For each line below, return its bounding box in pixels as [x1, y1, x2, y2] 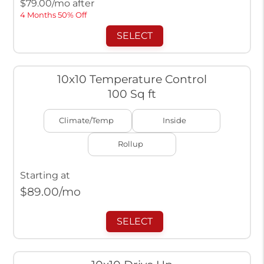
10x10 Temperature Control [57, 72, 207, 87]
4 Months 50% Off [19, 11, 87, 20]
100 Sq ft [107, 87, 156, 101]
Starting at [19, 170, 70, 181]
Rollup [117, 140, 143, 149]
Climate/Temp [58, 116, 114, 126]
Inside [163, 116, 187, 126]
